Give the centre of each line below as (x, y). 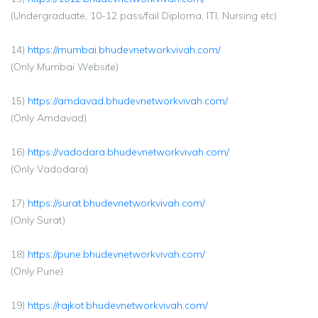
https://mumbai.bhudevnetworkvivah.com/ (124, 50)
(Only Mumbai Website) (65, 67)
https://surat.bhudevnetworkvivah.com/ (116, 203)
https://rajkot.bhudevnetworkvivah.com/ (118, 305)
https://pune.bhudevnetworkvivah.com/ (116, 254)
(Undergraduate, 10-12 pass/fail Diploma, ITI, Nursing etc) (144, 16)
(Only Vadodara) (49, 169)
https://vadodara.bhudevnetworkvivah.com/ (128, 152)
